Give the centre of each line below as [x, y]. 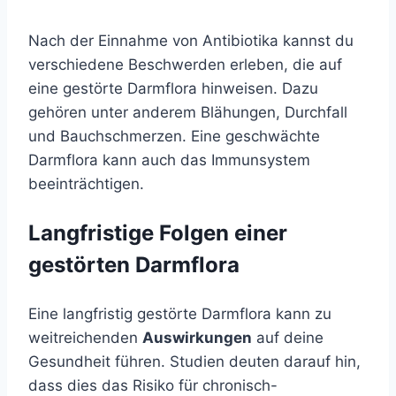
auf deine [288, 338]
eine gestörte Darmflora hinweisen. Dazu [173, 89]
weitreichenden [85, 338]
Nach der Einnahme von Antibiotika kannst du [191, 41]
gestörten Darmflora [134, 265]
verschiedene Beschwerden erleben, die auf [185, 65]
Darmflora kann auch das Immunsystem [169, 160]
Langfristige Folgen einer [158, 233]
